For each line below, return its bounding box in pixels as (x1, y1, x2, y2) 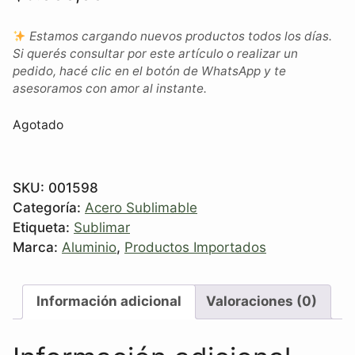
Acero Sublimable (85, 199, 197, 216)
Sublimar (74, 219, 130, 235)
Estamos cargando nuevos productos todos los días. (26, 29, 333, 44)
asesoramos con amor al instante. (13, 81, 207, 97)
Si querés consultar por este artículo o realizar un (13, 46, 298, 62)
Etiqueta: (13, 219, 74, 235)
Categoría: (13, 199, 85, 216)
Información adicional (36, 293, 181, 310)
